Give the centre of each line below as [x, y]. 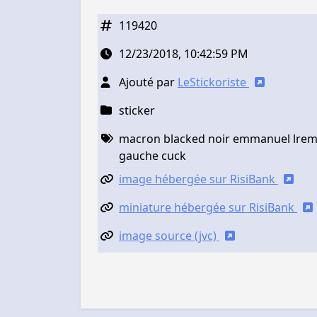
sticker [137, 110]
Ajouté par [148, 82]
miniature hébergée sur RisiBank [208, 207]
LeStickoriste [213, 82]
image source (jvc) [169, 236]
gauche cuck [152, 156]
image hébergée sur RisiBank [198, 179]
